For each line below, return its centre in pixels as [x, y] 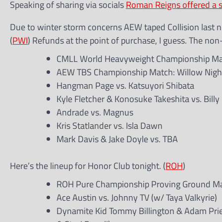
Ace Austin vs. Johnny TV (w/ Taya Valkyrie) [137, 197]
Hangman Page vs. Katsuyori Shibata [125, 85]
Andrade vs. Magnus [95, 112]
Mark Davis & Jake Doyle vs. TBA [117, 139]
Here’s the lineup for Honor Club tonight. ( [88, 166]
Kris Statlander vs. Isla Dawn [110, 126]
